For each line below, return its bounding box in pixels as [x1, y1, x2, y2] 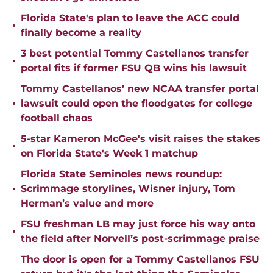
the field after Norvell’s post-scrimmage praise [21, 233, 260, 245]
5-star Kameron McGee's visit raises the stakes [21, 133, 260, 145]
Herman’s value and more [21, 197, 154, 210]
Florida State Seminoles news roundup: [21, 168, 222, 180]
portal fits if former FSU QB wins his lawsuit [21, 62, 247, 74]
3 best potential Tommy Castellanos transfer [21, 48, 249, 60]
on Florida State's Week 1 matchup [21, 147, 198, 160]
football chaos [21, 112, 93, 124]
